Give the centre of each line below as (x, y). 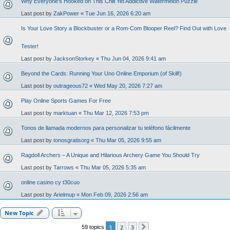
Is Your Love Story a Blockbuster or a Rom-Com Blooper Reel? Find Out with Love (124, 28)
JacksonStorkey (74, 59)
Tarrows (64, 167)
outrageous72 (71, 86)
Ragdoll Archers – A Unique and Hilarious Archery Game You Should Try (110, 155)
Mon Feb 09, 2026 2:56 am (114, 195)
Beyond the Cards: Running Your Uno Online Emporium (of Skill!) (101, 73)
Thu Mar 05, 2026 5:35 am (113, 167)
